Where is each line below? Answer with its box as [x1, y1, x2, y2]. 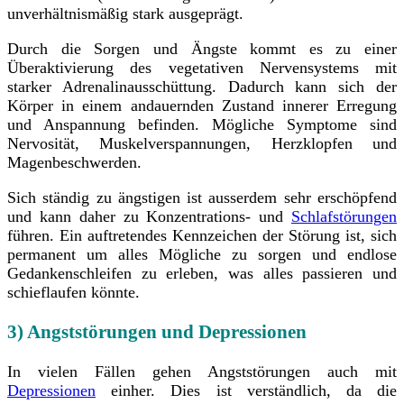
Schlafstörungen [291, 207, 397, 225]
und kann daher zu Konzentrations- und [7, 207, 291, 225]
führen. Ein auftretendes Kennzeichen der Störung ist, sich [7, 225, 397, 244]
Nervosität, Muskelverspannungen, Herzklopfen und [7, 133, 397, 152]
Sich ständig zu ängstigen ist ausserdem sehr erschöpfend [7, 188, 397, 207]
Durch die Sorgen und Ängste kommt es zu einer [7, 39, 397, 58]
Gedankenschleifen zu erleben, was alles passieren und [7, 263, 397, 282]
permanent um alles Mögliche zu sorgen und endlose [7, 244, 397, 263]
